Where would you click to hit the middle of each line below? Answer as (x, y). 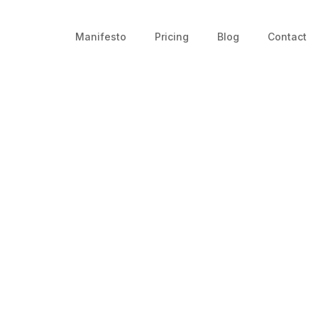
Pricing (172, 37)
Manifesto (101, 37)
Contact (287, 37)
